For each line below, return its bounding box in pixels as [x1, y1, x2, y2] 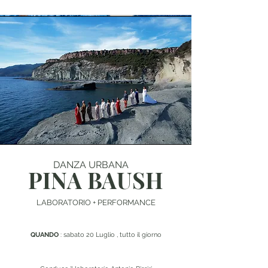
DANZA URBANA [53, 159, 129, 170]
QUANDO [30, 231, 59, 239]
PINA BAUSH [28, 165, 163, 194]
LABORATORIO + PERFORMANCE [36, 198, 156, 207]
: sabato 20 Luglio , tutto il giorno [58, 231, 162, 239]
